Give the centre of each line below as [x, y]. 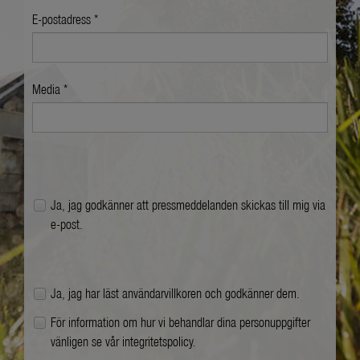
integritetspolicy [157, 341]
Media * [50, 88]
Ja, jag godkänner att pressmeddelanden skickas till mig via [188, 204]
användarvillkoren [162, 292]
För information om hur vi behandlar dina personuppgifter [180, 321]
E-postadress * [65, 18]
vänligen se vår [86, 341]
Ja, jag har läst [86, 292]
